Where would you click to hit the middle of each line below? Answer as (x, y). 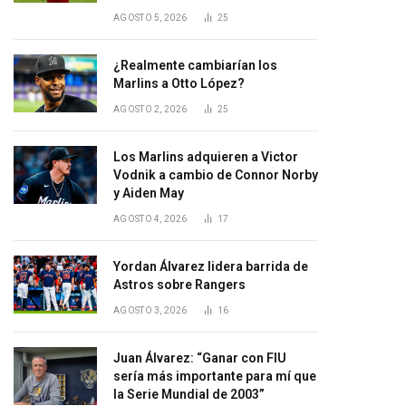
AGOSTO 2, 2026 (150, 109)
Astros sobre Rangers (179, 285)
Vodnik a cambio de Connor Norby (216, 175)
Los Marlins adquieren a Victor (206, 157)
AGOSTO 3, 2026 (150, 310)
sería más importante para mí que (215, 376)
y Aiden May (149, 193)
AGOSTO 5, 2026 (150, 18)
